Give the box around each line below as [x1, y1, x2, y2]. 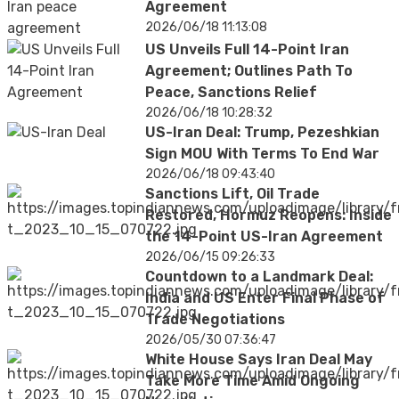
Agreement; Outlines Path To [145, 62, 353, 79]
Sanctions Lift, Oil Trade [145, 185, 320, 202]
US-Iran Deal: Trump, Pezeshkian [145, 124, 379, 141]
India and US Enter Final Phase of [145, 289, 385, 306]
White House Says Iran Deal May [145, 351, 372, 368]
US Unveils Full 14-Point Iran [145, 41, 349, 58]
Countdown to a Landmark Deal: [145, 268, 373, 285]
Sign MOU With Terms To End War [145, 145, 379, 162]
